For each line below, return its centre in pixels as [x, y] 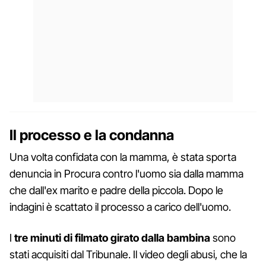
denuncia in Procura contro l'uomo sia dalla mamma [126, 173]
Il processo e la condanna [92, 135]
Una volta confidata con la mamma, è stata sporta [124, 157]
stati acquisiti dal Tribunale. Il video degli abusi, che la [128, 254]
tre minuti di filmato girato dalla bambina [112, 237]
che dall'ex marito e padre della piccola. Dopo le [116, 190]
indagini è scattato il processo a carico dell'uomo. [120, 207]
